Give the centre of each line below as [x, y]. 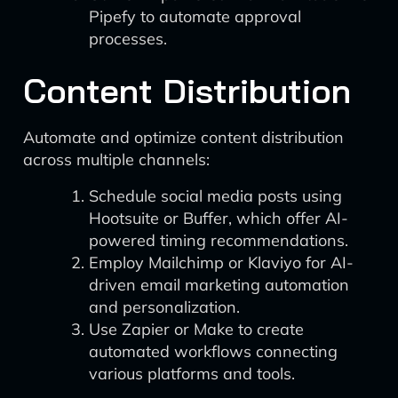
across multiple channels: [116, 159]
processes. [128, 39]
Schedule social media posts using [215, 196]
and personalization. [164, 307]
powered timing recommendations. [219, 240]
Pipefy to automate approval [195, 16]
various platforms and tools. [192, 374]
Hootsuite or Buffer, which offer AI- [219, 218]
